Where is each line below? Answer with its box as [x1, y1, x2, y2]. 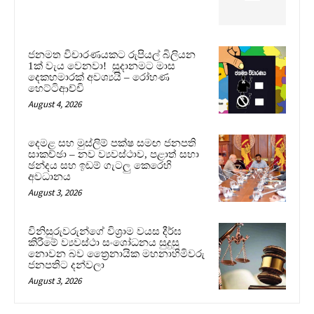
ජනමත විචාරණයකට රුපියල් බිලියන [28, 49, 196, 61]
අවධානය [28, 170, 71, 182]
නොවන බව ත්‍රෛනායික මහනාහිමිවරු [28, 247, 205, 259]
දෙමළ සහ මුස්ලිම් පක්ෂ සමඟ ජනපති [28, 137, 196, 149]
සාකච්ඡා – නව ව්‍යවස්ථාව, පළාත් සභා [28, 148, 199, 160]
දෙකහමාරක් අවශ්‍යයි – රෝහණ [28, 71, 170, 83]
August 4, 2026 [28, 98, 81, 111]
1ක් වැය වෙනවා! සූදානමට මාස [28, 60, 175, 72]
